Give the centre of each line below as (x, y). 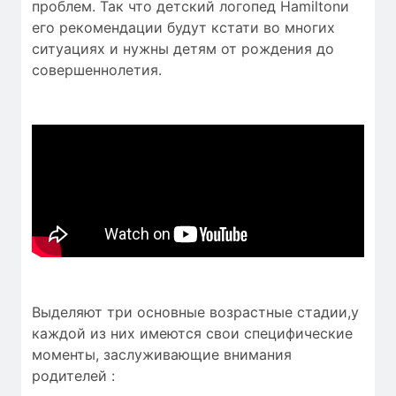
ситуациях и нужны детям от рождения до (183, 49)
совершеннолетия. (97, 70)
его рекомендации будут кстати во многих (183, 28)
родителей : (73, 376)
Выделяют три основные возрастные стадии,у (195, 312)
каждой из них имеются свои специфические (192, 334)
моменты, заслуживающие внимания (162, 355)
